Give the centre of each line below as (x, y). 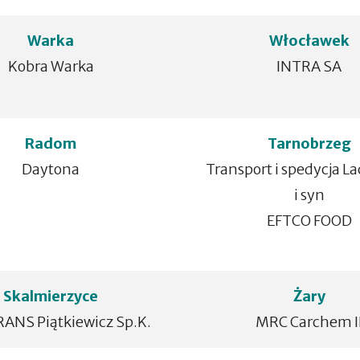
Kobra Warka (51, 66)
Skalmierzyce (51, 296)
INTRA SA (309, 66)
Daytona (51, 169)
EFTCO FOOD (309, 221)
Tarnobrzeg (309, 143)
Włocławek (309, 41)
